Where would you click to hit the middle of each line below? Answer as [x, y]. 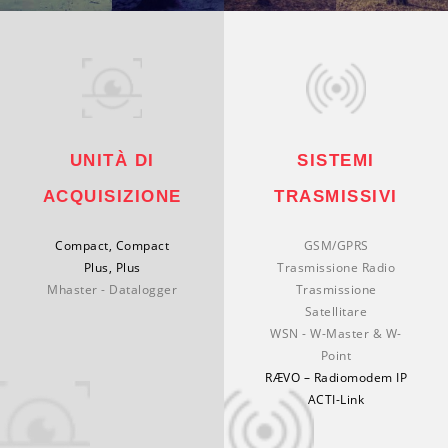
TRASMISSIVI [336, 196]
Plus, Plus [112, 267]
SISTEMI [336, 160]
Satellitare [336, 311]
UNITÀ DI [112, 160]
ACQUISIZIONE [112, 196]
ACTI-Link [336, 399]
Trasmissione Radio [336, 267]
